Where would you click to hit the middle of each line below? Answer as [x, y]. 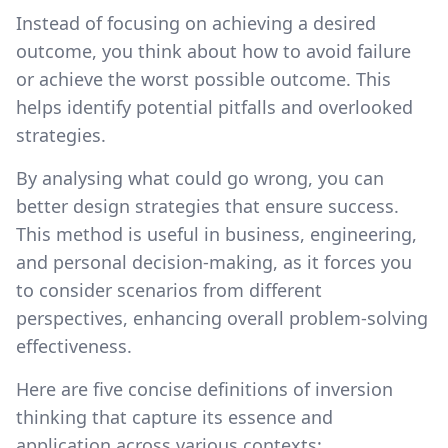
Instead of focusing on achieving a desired [196, 22]
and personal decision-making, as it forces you [214, 261]
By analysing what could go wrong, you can [200, 177]
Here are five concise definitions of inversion [204, 388]
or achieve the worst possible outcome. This [203, 78]
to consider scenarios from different [169, 289]
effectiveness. [74, 345]
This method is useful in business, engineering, [216, 233]
